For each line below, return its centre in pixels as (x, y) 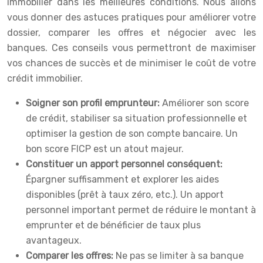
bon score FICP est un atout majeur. (105, 149)
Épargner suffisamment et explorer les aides (122, 180)
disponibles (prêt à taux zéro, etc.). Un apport (125, 195)
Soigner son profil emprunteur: (94, 103)
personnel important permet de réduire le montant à (141, 210)
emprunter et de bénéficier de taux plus (113, 225)
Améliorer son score (205, 103)
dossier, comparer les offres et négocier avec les (131, 33)
